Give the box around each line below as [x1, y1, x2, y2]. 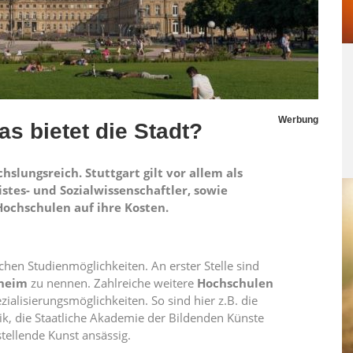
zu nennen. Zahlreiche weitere [28, 275, 197, 291]
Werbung [278, 114, 318, 125]
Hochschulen [197, 275, 273, 291]
